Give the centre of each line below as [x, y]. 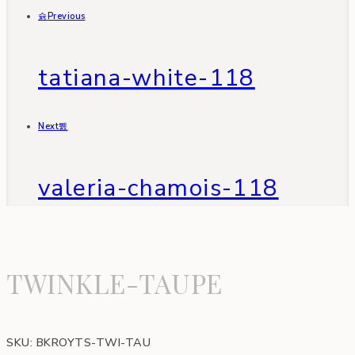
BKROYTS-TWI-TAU [93, 343]
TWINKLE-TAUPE [115, 283]
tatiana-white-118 [147, 78]
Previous [66, 16]
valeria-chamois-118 [158, 188]
